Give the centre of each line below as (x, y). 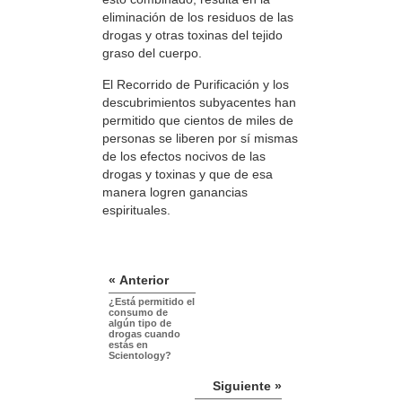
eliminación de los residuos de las (198, 17)
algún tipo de (140, 323)
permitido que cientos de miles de (198, 120)
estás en (128, 345)
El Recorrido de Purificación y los (196, 84)
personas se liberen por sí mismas (200, 138)
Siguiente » (247, 386)
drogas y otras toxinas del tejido (192, 35)
